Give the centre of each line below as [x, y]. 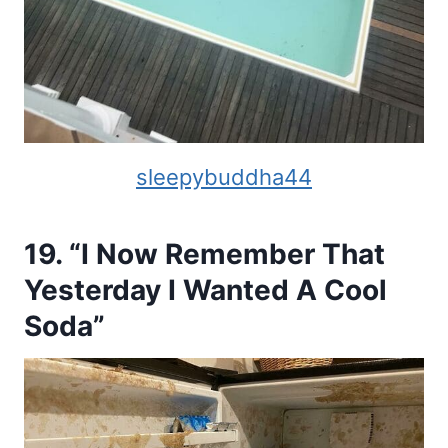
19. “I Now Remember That [204, 253]
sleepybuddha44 [224, 176]
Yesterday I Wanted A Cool [205, 289]
